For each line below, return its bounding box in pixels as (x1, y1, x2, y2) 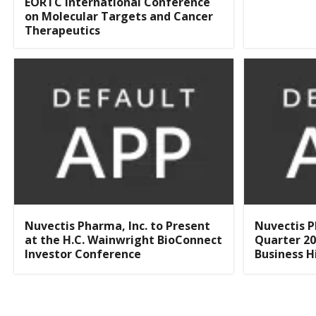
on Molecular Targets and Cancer (25, 8, 213, 24)
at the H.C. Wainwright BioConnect (25, 232, 222, 248)
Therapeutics (25, 22, 100, 38)
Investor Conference (25, 246, 141, 262)
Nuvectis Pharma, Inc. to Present (25, 218, 210, 234)
